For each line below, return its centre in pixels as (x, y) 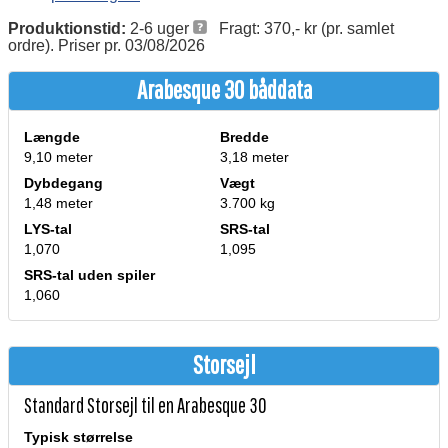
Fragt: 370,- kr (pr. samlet (300, 29)
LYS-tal (48, 230)
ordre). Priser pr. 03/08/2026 (106, 46)
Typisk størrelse (78, 438)
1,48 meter (58, 204)
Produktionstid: (67, 29)
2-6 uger (159, 29)
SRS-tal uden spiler (89, 276)
